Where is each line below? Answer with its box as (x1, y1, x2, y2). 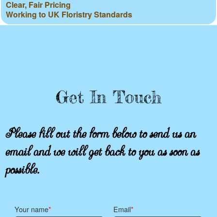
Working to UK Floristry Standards (6, 9, 132, 20)
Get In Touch (56, 87, 161, 108)
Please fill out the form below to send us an (5, 118, 195, 142)
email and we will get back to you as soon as (5, 136, 199, 160)
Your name (15, 204, 48, 215)
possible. (5, 154, 39, 178)
